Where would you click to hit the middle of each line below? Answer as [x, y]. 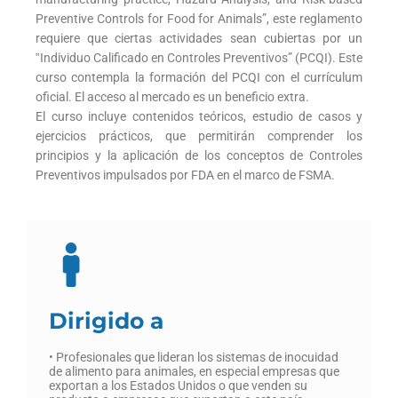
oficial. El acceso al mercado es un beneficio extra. [172, 97]
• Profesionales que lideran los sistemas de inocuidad [194, 358]
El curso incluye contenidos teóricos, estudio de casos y [199, 117]
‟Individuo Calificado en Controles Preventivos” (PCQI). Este [199, 58]
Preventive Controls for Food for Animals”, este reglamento [199, 19]
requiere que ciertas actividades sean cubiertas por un [199, 39]
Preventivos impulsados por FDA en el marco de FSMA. [185, 175]
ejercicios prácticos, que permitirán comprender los [199, 136]
